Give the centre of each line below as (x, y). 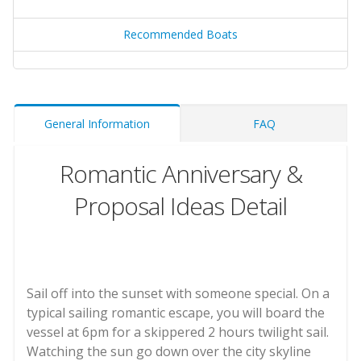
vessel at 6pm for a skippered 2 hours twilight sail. (178, 332)
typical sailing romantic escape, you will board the (176, 313)
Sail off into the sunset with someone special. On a (180, 294)
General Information (97, 124)
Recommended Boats (180, 35)
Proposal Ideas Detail (180, 206)
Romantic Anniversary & (180, 174)
